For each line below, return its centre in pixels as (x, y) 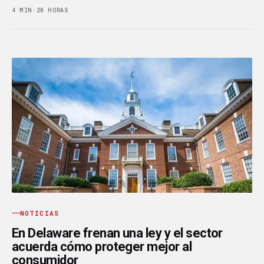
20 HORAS (52, 10)
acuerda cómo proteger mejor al (102, 246)
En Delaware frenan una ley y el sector (117, 233)
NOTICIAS (39, 213)
